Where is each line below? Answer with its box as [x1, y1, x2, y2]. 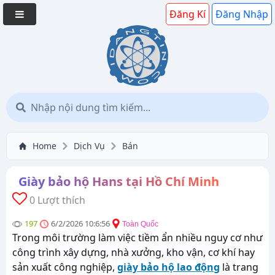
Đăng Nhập [215, 7, 268, 21]
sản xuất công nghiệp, [12, 260, 117, 274]
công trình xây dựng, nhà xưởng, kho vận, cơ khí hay [12, 246, 255, 259]
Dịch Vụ [74, 140, 105, 152]
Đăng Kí [169, 7, 206, 21]
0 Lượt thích [29, 193, 85, 207]
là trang [220, 260, 258, 274]
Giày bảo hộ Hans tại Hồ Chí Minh [18, 173, 219, 190]
